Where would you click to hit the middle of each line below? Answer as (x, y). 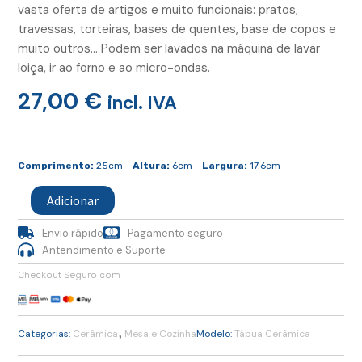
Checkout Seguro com (69, 274)
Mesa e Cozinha (160, 333)
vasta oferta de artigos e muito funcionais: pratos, (158, 10)
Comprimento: (56, 165)
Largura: (225, 165)
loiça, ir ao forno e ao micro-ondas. (114, 68)
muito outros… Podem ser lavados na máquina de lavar (169, 49)
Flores (32, 206)
